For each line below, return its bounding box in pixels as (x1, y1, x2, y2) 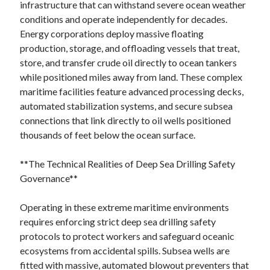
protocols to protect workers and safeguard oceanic (20, 230, 235, 242)
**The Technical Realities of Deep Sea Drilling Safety (20, 158, 236, 169)
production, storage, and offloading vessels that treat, (20, 42, 240, 54)
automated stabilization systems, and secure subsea (20, 100, 233, 111)
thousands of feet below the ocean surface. (20, 129, 196, 140)
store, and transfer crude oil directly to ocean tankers (20, 57, 237, 68)
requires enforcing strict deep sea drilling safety (20, 216, 216, 227)
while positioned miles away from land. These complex (20, 71, 243, 83)
